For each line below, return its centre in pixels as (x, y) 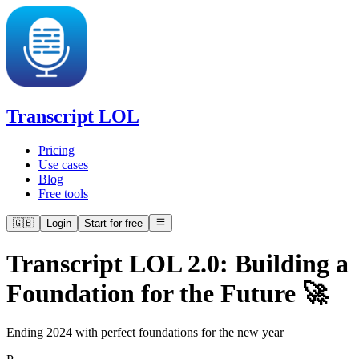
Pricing (56, 150)
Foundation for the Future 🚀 (167, 293)
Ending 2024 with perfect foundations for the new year (145, 333)
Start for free (113, 224)
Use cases (63, 164)
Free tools (63, 193)
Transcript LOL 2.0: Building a (177, 263)
